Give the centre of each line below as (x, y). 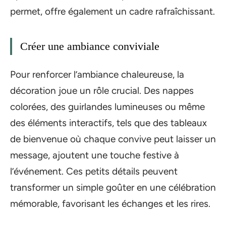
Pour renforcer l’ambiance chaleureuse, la (97, 74)
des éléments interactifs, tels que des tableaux (108, 123)
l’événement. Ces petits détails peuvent (94, 171)
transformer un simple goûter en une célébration (113, 187)
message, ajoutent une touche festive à (95, 155)
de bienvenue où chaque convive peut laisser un (113, 139)
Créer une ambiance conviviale (90, 46)
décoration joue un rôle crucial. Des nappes (102, 90)
